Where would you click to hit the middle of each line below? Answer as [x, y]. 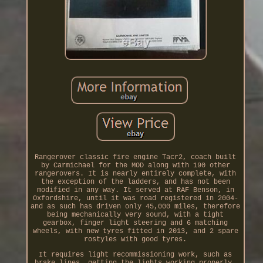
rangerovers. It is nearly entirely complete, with [136, 173]
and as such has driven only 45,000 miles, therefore [136, 206]
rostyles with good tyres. [136, 239]
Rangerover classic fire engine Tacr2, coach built [136, 157]
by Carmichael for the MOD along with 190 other [135, 165]
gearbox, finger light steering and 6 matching [136, 223]
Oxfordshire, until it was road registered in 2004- [135, 198]
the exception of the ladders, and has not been [135, 182]
